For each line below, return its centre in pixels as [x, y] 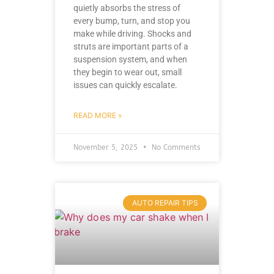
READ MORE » [98, 115]
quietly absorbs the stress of [127, 8]
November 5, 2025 [107, 147]
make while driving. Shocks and [132, 33]
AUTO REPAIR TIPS [165, 202]
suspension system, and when [130, 59]
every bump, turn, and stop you [132, 20]
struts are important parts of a [131, 46]
